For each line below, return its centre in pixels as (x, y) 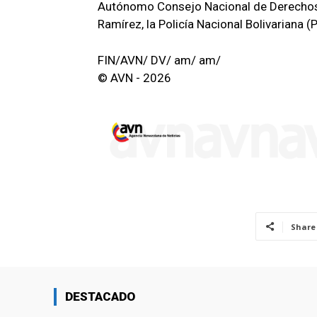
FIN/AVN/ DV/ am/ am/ (159, 60)
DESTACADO (100, 296)
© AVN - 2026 (134, 78)
